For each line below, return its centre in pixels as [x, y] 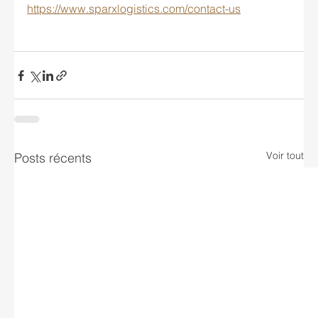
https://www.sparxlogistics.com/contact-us [134, 9]
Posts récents [53, 158]
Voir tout [285, 156]
